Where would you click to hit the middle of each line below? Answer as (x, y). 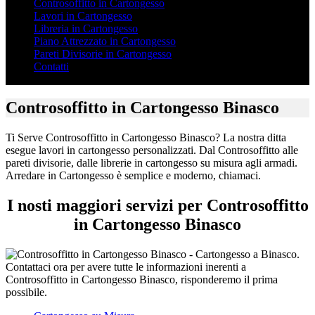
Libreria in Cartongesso (86, 28)
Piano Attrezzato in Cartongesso (105, 41)
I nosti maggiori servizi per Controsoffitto (157, 206)
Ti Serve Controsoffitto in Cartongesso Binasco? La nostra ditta (146, 138)
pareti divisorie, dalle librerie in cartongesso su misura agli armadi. (152, 163)
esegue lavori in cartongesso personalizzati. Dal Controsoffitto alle (152, 150)
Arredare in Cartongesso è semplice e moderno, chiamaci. (133, 176)
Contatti (51, 66)
